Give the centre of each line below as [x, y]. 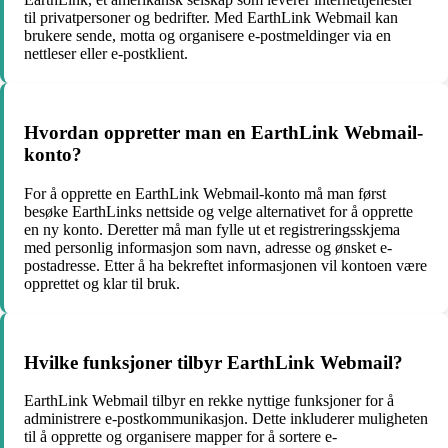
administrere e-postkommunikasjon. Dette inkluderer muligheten [226, 419]
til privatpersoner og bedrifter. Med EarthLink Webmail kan [211, 18]
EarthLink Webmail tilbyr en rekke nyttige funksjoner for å [209, 401]
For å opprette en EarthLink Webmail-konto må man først [205, 193]
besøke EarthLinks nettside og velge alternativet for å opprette [218, 211]
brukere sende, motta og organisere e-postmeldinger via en [207, 36]
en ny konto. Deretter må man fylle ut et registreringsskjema [212, 229]
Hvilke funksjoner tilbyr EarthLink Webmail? [213, 362]
